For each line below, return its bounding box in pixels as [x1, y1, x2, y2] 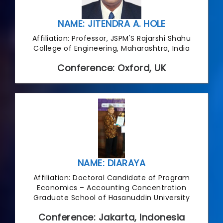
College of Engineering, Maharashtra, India [33, 43, 190, 53]
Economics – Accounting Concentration [37, 182, 186, 193]
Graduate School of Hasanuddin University [33, 192, 190, 203]
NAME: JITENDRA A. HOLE [58, 17, 165, 30]
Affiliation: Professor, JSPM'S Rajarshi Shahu [32, 33, 191, 43]
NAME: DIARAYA [77, 156, 146, 169]
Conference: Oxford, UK [57, 61, 166, 74]
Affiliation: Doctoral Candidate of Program [33, 172, 190, 183]
